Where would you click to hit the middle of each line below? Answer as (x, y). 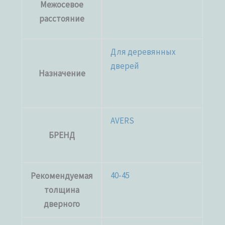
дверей (125, 66)
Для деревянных (143, 51)
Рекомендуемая (62, 176)
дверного (62, 204)
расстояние (62, 18)
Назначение (62, 73)
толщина (62, 190)
